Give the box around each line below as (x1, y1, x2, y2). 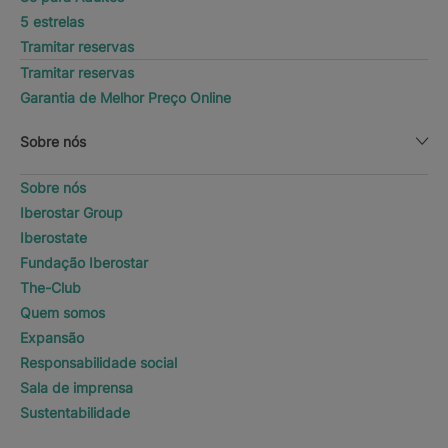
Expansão (20, 328, 84, 346)
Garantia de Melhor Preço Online (20, 88, 231, 106)
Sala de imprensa (20, 378, 133, 396)
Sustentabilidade (20, 403, 130, 421)
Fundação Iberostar (20, 253, 148, 271)
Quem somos (20, 303, 105, 321)
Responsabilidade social (20, 353, 177, 371)
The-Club (20, 278, 81, 296)
